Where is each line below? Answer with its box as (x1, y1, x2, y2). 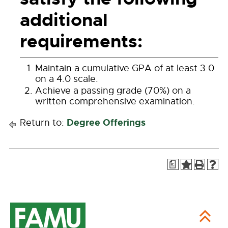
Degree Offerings (67, 117, 146, 129)
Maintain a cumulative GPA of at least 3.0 (35, 63, 214, 74)
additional (20, 9, 108, 32)
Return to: (17, 117, 67, 128)
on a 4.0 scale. (35, 73, 98, 84)
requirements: (20, 30, 142, 53)
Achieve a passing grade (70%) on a (35, 85, 191, 96)
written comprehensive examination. (35, 96, 195, 107)
